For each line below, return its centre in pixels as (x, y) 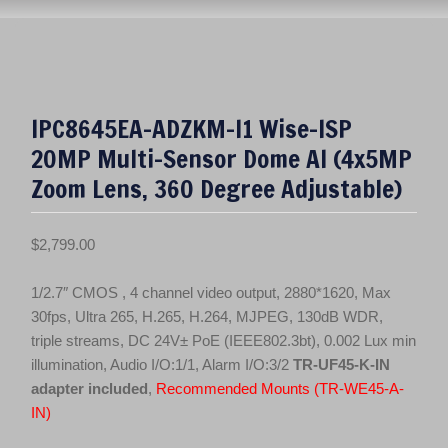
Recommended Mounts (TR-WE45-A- (280, 388)
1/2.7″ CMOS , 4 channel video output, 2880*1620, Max (211, 292)
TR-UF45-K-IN (341, 364)
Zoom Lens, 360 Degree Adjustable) (216, 188)
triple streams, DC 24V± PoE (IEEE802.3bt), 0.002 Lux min (223, 340)
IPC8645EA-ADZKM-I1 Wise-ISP (191, 128)
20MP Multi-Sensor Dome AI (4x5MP (221, 158)
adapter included (89, 388)
